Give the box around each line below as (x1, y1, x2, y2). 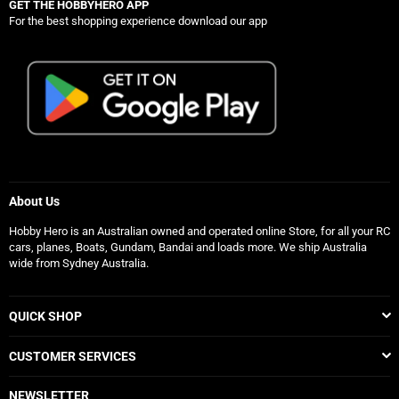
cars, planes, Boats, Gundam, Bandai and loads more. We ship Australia (9, 240, 367, 255)
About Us (9, 194, 60, 209)
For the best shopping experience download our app (9, 14, 267, 28)
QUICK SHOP (9, 309, 82, 324)
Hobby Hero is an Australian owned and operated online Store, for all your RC (9, 224, 390, 239)
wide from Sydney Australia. (9, 256, 149, 271)
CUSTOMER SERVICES (9, 349, 136, 364)
